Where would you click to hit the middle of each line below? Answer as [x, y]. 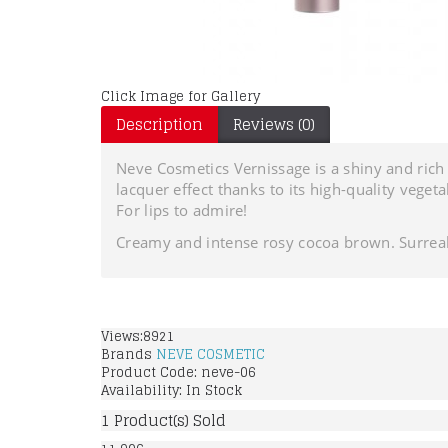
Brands [128, 354]
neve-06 [228, 372]
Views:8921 [138, 336]
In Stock [214, 390]
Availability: [143, 390]
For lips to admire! [182, 210]
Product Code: [151, 372]
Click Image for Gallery [180, 96]
